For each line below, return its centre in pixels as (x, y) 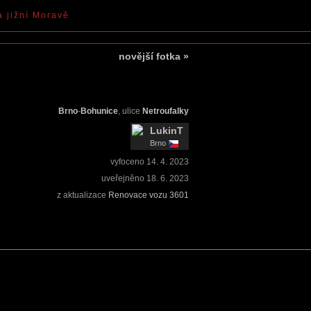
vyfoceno (127, 162)
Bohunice (99, 111)
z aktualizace (83, 195)
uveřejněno (123, 178)
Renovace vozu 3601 (149, 195)
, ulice (130, 111)
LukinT (167, 131)
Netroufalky (166, 111)
